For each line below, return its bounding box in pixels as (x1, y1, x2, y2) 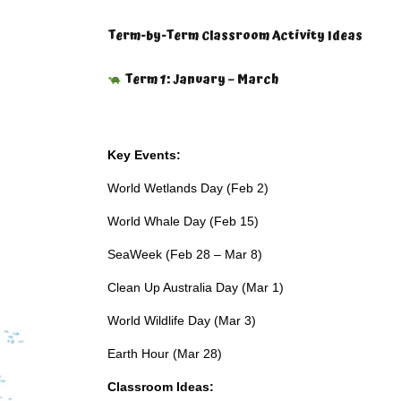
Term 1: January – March (121, 70, 278, 90)
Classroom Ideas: (107, 380, 214, 394)
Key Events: (107, 148, 181, 162)
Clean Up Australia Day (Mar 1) (107, 280, 284, 294)
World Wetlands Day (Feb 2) (107, 181, 269, 195)
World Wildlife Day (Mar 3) (107, 313, 256, 328)
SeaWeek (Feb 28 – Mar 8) (107, 247, 262, 261)
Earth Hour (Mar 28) (107, 346, 222, 361)
